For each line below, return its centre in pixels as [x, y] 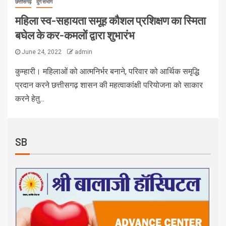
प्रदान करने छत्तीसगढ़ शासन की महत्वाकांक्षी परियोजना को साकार [109, 85]
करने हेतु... [30, 99]
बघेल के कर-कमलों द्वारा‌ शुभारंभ [75, 35]
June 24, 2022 [42, 52]
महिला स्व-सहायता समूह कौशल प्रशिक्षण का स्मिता [110, 20]
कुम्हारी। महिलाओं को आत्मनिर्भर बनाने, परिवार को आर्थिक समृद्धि [107, 72]
